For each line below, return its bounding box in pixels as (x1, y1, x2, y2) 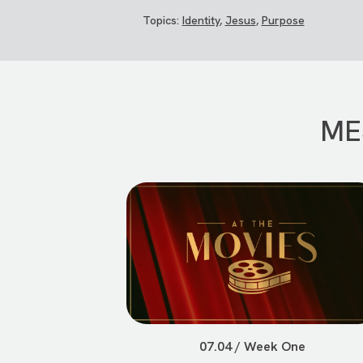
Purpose (261, 12, 305, 28)
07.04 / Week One (199, 337, 306, 355)
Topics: (142, 12, 182, 28)
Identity (181, 12, 220, 28)
